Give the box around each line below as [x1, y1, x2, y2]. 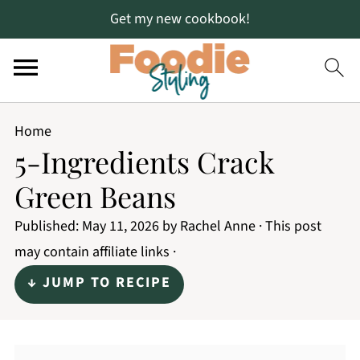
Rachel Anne [179, 216, 256, 236]
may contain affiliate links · [14, 242, 176, 262]
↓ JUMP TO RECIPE [27, 272, 171, 292]
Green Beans [14, 177, 176, 215]
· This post [255, 216, 321, 236]
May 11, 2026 [81, 216, 159, 236]
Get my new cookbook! [110, 9, 250, 29]
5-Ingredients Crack [14, 142, 275, 181]
